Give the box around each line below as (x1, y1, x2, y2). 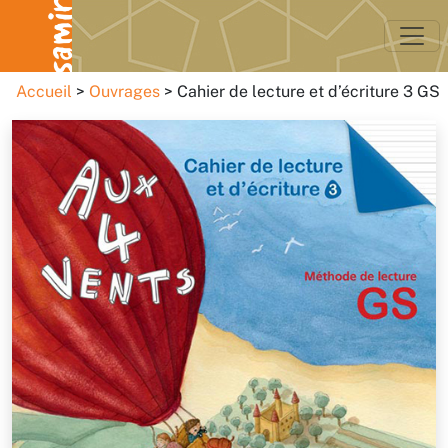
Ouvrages (89, 82, 160, 101)
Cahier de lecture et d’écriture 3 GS (177, 82, 440, 101)
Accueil (16, 82, 72, 101)
